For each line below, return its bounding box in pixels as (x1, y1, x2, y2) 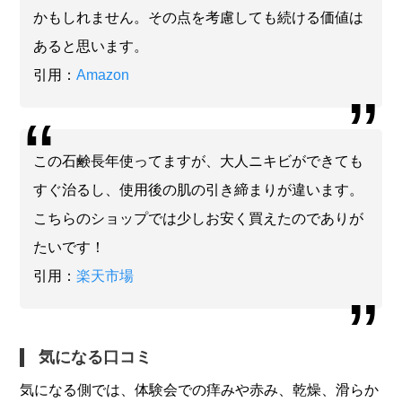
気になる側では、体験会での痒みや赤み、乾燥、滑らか (20, 381, 380, 398)
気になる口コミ (39, 347, 153, 366)
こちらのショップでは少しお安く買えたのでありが (33, 210, 364, 226)
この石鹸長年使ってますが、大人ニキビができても (33, 153, 364, 169)
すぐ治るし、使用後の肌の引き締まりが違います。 (33, 181, 364, 197)
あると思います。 (33, 38, 149, 54)
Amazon (76, 66, 130, 83)
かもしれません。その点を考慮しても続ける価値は (33, 9, 364, 25)
